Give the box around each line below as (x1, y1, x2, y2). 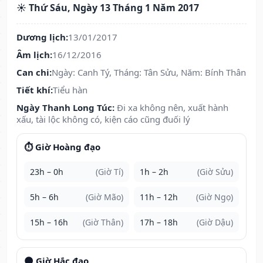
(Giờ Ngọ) (196, 191, 233, 203)
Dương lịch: (16, 31, 68, 43)
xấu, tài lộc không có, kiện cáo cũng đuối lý (16, 113, 190, 126)
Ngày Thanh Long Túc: (16, 102, 114, 114)
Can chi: (16, 66, 52, 79)
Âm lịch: (16, 49, 52, 61)
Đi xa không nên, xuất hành (117, 102, 228, 114)
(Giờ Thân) (83, 217, 123, 228)
